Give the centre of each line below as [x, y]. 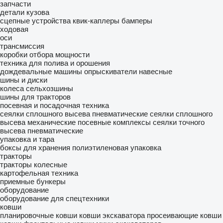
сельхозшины [50, 88]
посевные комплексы [114, 122]
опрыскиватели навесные [128, 71]
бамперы [137, 21]
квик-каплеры [96, 21]
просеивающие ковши [184, 215]
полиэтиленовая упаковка [117, 148]
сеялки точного [179, 122]
